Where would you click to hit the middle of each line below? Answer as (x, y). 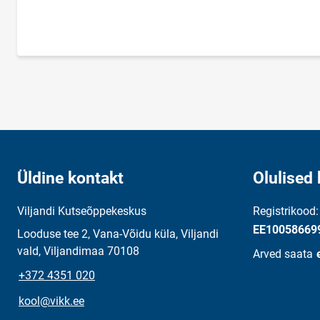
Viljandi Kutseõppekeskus (82, 211)
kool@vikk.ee (51, 301)
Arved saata (283, 254)
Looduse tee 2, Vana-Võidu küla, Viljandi (118, 234)
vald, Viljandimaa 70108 (78, 251)
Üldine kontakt (70, 179)
